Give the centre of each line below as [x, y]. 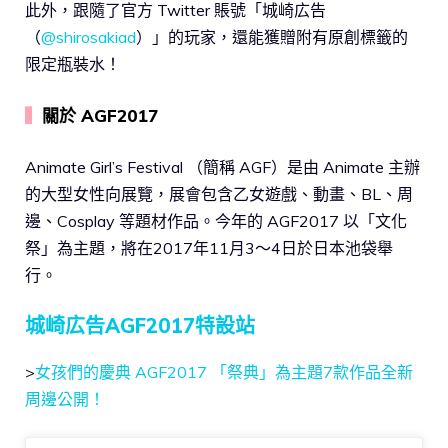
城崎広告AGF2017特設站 [140, 326]
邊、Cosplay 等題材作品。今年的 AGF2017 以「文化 [216, 221]
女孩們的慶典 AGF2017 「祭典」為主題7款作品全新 [224, 372]
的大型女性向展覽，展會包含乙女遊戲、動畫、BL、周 [219, 194]
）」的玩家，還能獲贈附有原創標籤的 [272, 37]
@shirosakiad [88, 37]
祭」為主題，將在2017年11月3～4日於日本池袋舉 [209, 248]
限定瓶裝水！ [73, 64]
